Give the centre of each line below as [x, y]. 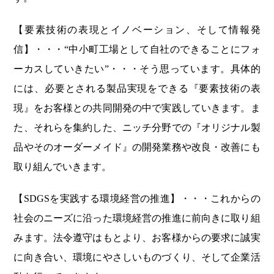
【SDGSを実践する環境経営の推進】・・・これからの [137, 198]
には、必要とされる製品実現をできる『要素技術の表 [137, 88]
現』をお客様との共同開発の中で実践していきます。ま [137, 108]
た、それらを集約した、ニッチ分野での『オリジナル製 [137, 127]
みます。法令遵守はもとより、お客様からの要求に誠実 [137, 237]
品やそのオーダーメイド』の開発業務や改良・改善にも [137, 147]
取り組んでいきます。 [63, 166]
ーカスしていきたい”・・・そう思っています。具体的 [137, 68]
